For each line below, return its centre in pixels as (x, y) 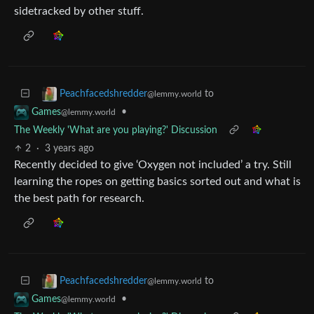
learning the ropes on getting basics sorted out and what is (157, 181)
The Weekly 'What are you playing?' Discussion (116, 130)
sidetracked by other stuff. (79, 11)
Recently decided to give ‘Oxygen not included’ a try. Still (153, 164)
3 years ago (70, 148)
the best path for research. (79, 198)
